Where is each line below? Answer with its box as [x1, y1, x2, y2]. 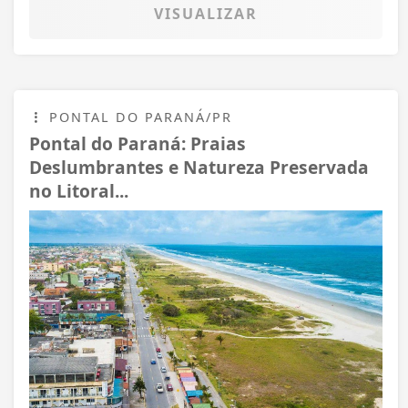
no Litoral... [29, 178, 128, 203]
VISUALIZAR [154, 3, 258, 24]
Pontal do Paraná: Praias [29, 130, 246, 156]
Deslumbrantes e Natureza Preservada [29, 154, 369, 179]
